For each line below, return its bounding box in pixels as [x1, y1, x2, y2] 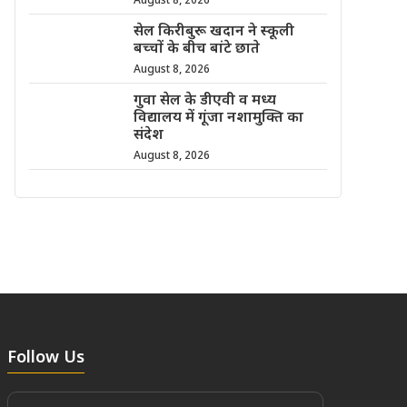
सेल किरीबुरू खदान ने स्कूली [133, 22, 294, 42]
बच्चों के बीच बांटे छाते [133, 39, 260, 59]
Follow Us [7, 347, 84, 369]
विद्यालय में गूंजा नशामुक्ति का [133, 108, 303, 128]
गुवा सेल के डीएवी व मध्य [133, 91, 276, 111]
